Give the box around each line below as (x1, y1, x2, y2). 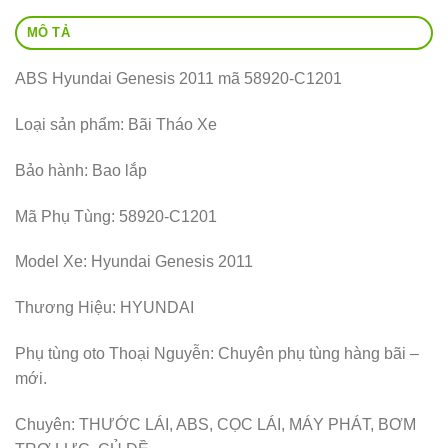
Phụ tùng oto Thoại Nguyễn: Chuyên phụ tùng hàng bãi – (15, 344, 419, 362)
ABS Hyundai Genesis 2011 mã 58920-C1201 (15, 70, 342, 88)
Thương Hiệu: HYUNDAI (15, 299, 194, 317)
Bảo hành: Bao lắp (15, 161, 147, 179)
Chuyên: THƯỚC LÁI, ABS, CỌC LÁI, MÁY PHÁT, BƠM (15, 415, 416, 433)
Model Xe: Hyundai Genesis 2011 (15, 253, 253, 271)
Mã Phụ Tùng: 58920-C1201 (15, 207, 217, 225)
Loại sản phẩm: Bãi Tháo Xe (15, 115, 217, 133)
